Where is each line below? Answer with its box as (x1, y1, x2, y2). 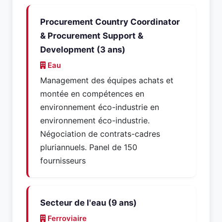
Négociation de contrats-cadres (40, 129, 160, 139)
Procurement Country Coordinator (40, 17, 180, 27)
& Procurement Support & (40, 31, 143, 41)
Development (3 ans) (40, 45, 125, 55)
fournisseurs (40, 156, 86, 166)
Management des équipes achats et (40, 75, 173, 85)
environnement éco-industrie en (40, 102, 159, 112)
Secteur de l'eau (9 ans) (40, 198, 137, 208)
